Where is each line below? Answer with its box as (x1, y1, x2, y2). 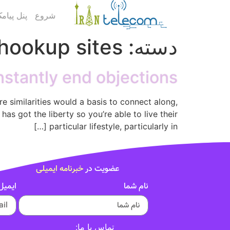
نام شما (124, 180, 148, 194)
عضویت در (83, 162, 119, 176)
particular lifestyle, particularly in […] (49, 121, 178, 131)
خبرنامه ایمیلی (36, 162, 83, 176)
